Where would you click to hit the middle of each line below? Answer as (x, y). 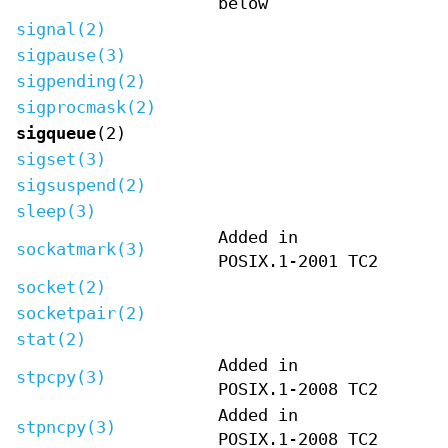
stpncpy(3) (66, 427)
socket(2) (61, 287)
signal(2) (61, 29)
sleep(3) (56, 211)
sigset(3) (61, 159)
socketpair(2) (81, 313)
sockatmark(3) (81, 249)
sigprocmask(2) (86, 107)
